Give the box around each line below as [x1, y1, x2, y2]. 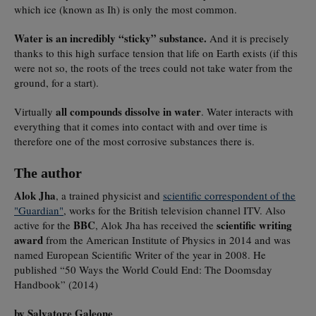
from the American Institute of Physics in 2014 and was [43, 232, 291, 247]
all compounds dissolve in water [56, 103, 201, 119]
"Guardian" [14, 202, 63, 217]
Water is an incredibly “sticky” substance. [14, 30, 207, 46]
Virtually [14, 104, 56, 119]
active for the [14, 217, 73, 232]
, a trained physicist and [56, 188, 163, 202]
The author [14, 164, 82, 181]
